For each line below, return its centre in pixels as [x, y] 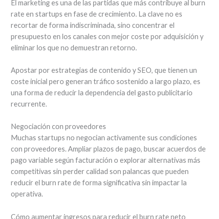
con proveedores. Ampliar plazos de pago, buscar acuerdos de [109, 149]
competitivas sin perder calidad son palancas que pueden [100, 172]
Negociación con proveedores [59, 127]
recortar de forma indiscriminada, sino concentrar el [93, 25]
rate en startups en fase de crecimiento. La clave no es [97, 14]
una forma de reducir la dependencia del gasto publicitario [102, 92]
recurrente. [29, 104]
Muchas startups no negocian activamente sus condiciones [104, 138]
